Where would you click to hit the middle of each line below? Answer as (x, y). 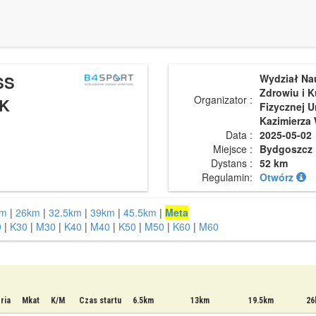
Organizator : (223, 99)
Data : (239, 135)
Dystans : (232, 163)
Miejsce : (233, 149)
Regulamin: (227, 177)
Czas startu (100, 300)
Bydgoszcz (286, 149)
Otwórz (278, 177)
